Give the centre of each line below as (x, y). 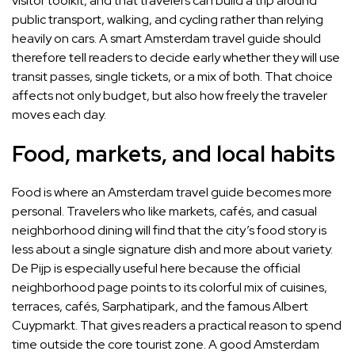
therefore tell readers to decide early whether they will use (176, 58)
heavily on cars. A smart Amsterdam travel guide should (166, 39)
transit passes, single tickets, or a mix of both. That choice (172, 77)
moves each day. (59, 115)
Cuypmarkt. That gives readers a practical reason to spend (177, 326)
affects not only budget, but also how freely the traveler (170, 96)
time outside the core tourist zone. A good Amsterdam (166, 345)
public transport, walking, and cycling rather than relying (168, 20)
